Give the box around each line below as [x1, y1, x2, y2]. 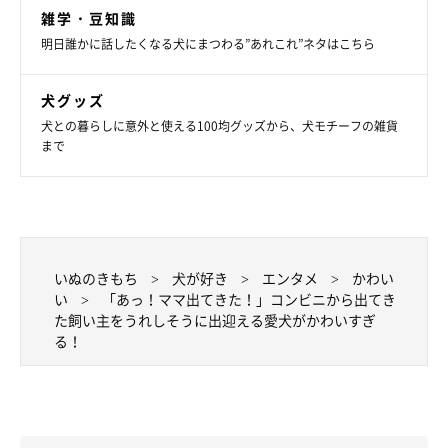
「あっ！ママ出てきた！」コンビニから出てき [102, 288, 396, 309]
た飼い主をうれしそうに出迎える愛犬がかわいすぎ [54, 309, 376, 330]
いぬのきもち [54, 267, 138, 288]
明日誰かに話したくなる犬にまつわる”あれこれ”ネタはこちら [41, 34, 375, 53]
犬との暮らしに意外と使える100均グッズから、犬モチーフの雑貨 [41, 116, 398, 135]
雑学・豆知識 [41, 7, 137, 28]
